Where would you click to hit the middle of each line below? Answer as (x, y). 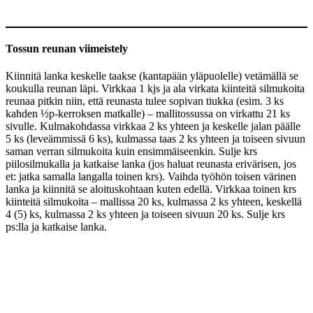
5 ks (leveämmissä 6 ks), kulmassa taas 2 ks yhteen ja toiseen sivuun (155, 139)
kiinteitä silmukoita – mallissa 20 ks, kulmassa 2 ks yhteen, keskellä (154, 202)
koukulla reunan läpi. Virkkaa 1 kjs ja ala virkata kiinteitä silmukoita (155, 89)
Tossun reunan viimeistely (67, 49)
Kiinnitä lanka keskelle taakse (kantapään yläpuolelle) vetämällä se (152, 76)
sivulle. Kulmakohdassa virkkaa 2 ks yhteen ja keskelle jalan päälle (153, 126)
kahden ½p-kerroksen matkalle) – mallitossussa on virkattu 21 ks (148, 114)
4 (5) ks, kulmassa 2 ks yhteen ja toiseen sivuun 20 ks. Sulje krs (145, 214)
